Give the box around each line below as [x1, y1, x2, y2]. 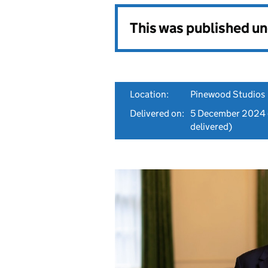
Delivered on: [130, 108, 184, 119]
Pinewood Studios [190, 89, 265, 100]
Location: [130, 89, 169, 100]
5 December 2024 [190, 108, 266, 119]
